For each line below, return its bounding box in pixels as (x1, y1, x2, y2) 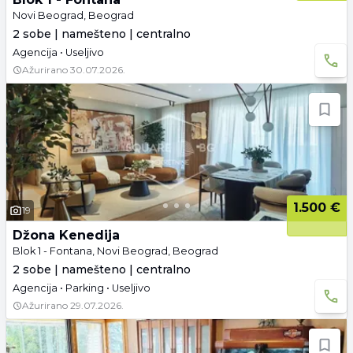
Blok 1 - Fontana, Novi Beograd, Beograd (13, 245, 218, 257)
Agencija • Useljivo (13, 46, 104, 58)
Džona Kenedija (13, 228, 120, 243)
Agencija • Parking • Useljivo (13, 282, 150, 294)
